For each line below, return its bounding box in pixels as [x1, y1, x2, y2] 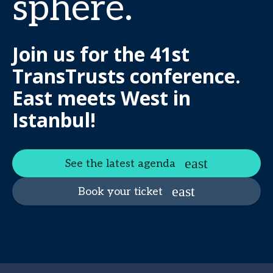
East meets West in [12, 85, 191, 111]
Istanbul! [12, 107, 96, 133]
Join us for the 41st [12, 41, 190, 67]
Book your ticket [78, 185, 163, 198]
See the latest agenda [65, 157, 175, 170]
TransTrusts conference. [12, 63, 241, 89]
